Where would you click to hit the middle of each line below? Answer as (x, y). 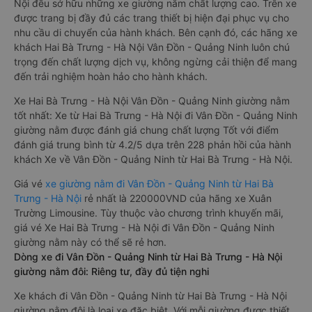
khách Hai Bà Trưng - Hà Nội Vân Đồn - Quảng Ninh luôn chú (152, 47)
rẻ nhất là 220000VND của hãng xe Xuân (178, 198)
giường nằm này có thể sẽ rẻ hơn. (90, 242)
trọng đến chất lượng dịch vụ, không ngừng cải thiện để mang (156, 62)
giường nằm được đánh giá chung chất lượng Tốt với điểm (146, 130)
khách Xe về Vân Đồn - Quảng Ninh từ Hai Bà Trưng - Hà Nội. (153, 159)
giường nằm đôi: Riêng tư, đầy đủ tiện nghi (111, 271)
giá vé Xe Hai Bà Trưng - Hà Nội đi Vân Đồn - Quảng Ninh (144, 227)
